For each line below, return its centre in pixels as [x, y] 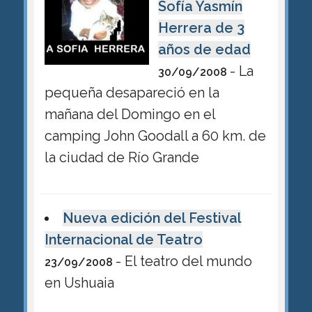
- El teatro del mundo [184, 261]
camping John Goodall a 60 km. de [155, 136]
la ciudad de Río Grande [122, 158]
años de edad [204, 50]
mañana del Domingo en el [130, 115]
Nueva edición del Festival [152, 218]
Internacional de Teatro [123, 239]
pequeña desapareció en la [132, 93]
